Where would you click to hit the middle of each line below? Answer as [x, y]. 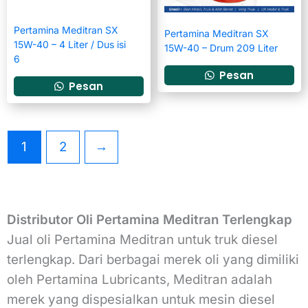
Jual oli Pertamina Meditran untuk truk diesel [142, 240]
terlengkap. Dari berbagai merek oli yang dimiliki [153, 260]
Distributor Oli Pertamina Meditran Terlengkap [150, 220]
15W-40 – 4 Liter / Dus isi [70, 45]
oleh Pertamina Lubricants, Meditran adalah [140, 280]
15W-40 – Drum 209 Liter [221, 48]
